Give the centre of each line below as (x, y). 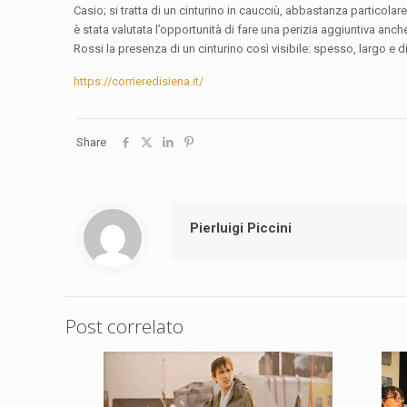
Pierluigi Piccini (241, 228)
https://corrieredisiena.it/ (139, 82)
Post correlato (124, 327)
